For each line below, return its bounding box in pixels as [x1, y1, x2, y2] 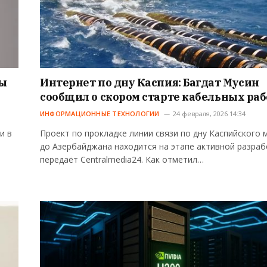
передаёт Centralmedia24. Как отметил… [40, 154, 204, 166]
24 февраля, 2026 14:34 [172, 109, 246, 119]
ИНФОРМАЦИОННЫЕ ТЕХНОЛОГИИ [40, 109, 160, 119]
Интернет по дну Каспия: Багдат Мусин [40, 76, 259, 90]
